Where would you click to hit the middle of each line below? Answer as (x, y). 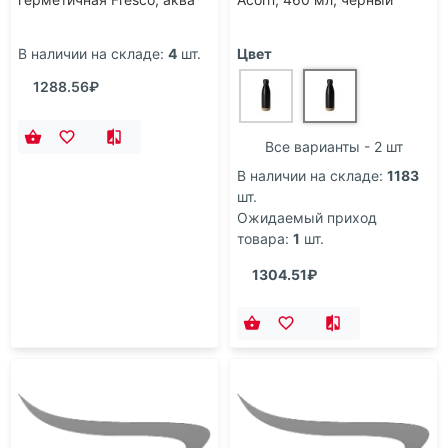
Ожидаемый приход (307, 217)
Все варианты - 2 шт (333, 146)
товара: (263, 238)
